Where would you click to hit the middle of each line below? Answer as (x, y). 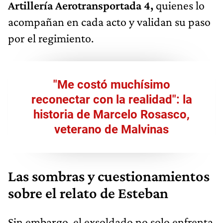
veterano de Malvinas (111, 129)
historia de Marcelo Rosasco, (111, 114)
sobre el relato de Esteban (88, 193)
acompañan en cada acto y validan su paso (109, 21)
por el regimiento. (51, 38)
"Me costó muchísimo (111, 84)
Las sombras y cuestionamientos (109, 176)
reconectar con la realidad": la (111, 99)
